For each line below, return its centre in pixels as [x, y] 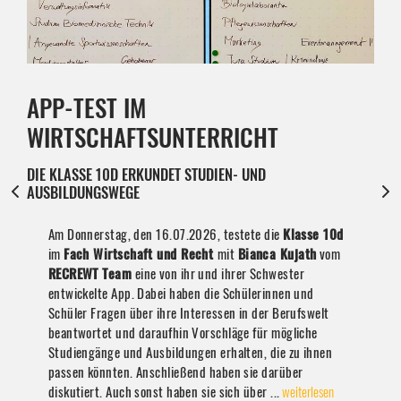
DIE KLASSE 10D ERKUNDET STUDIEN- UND [146, 175]
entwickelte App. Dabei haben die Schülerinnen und [181, 293]
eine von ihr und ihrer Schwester [218, 273]
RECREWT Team [90, 273]
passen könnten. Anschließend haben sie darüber [175, 372]
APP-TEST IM [86, 108]
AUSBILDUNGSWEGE [83, 192]
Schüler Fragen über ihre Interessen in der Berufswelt [188, 313]
